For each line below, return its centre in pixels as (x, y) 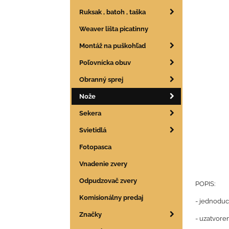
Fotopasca (95, 147)
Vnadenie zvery (103, 164)
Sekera (90, 113)
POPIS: (205, 184)
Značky (90, 215)
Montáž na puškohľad (112, 46)
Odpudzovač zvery (108, 181)
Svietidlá (93, 130)
